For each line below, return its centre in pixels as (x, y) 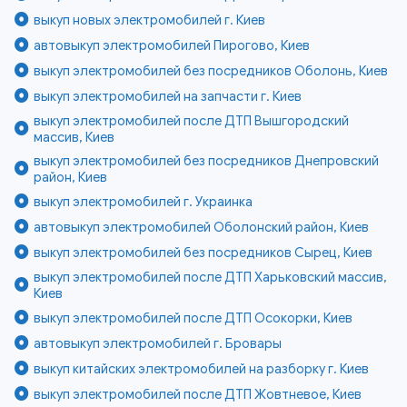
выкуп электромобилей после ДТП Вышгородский (192, 121)
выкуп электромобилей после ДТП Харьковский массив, (211, 278)
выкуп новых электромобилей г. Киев (150, 20)
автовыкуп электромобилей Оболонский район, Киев (202, 228)
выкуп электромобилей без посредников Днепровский (207, 161)
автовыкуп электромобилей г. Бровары (158, 344)
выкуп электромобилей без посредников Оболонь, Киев (211, 71)
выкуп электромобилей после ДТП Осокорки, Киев (194, 318)
